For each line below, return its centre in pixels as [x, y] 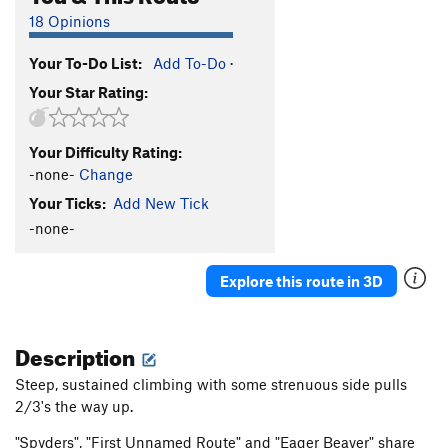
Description [77, 354]
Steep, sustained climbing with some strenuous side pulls [211, 384]
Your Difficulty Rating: [105, 151]
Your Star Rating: [88, 91]
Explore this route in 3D [301, 280]
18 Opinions [69, 20]
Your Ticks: [67, 202]
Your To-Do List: [85, 62]
